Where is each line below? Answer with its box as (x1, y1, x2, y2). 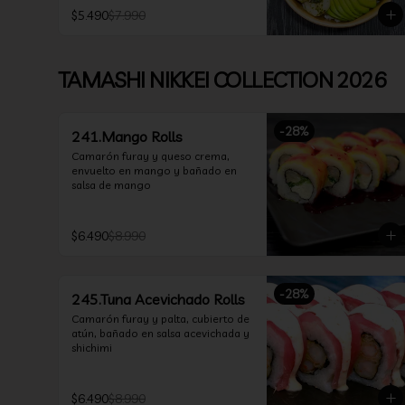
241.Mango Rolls (71, 127, 183, 146)
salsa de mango (71, 178, 151, 192)
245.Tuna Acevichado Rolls (71, 290, 245, 308)
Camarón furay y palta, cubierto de (71, 312, 250, 325)
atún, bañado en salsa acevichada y (71, 326, 250, 340)
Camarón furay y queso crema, (71, 149, 230, 163)
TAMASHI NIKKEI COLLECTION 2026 (58, 66, 385, 93)
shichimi (71, 341, 112, 354)
